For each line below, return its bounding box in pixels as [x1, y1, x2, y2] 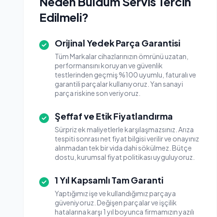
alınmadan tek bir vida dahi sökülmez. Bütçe [55, 143, 192, 152]
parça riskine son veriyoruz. [55, 89, 140, 97]
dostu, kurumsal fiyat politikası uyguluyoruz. [55, 153, 195, 161]
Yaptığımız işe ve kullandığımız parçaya [55, 189, 176, 198]
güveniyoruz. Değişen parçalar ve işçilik [55, 198, 177, 207]
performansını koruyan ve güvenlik [55, 61, 163, 70]
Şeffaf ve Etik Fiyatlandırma [55, 110, 173, 122]
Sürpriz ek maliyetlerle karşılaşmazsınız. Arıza [55, 125, 194, 134]
